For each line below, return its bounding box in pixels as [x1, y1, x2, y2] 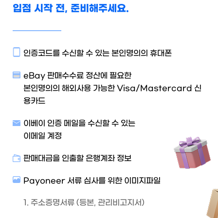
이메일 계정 [23, 132, 62, 140]
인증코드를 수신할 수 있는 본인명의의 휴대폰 [23, 49, 172, 57]
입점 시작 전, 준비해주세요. [13, 3, 129, 14]
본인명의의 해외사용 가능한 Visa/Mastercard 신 [23, 84, 201, 92]
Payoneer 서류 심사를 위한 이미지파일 [23, 177, 161, 185]
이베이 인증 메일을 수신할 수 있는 [23, 119, 135, 127]
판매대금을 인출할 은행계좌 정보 [23, 154, 131, 163]
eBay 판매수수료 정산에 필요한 [23, 72, 131, 80]
